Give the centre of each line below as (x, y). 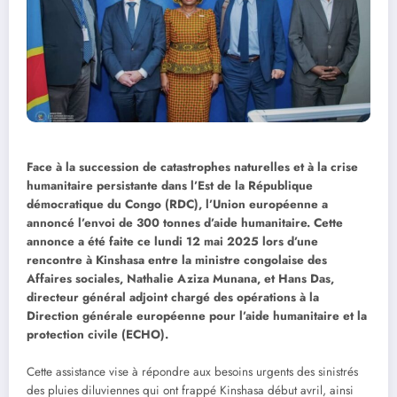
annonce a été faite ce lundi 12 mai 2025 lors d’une (172, 242)
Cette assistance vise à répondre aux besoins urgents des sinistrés (192, 372)
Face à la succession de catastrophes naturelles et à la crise (192, 167)
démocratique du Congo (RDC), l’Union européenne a (177, 205)
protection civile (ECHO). (97, 335)
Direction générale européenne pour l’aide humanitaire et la (197, 316)
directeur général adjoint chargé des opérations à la (173, 298)
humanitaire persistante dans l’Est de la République (170, 186)
